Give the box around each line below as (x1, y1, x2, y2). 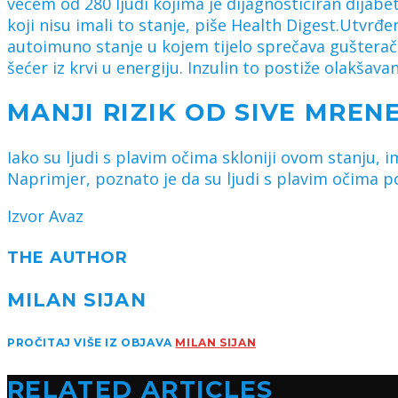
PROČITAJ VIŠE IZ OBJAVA (7, 336, 176, 350)
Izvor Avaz (7, 205, 84, 227)
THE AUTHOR (7, 248, 128, 268)
